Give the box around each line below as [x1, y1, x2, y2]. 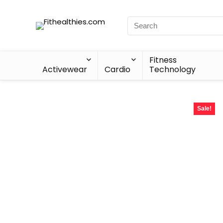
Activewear [42, 64, 87, 75]
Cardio [105, 64, 131, 75]
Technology [149, 64, 196, 75]
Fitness [149, 54, 177, 66]
